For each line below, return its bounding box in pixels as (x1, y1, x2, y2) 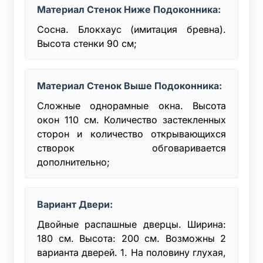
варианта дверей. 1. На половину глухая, (37, 246, 226, 258)
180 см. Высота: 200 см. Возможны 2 (37, 232, 226, 244)
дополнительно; (37, 156, 110, 168)
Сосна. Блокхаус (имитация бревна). (37, 23, 226, 35)
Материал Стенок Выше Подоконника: (37, 79, 222, 92)
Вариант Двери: (37, 198, 113, 210)
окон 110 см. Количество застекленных (37, 113, 226, 126)
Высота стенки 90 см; (37, 37, 137, 49)
